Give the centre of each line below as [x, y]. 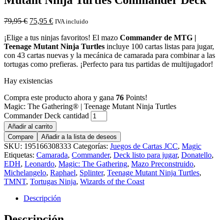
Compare [21, 137]
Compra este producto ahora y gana [60, 97]
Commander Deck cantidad [46, 115]
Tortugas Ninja [53, 181]
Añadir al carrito [30, 126]
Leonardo [40, 164]
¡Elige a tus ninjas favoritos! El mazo [62, 37]
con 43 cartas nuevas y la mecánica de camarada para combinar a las [110, 55]
